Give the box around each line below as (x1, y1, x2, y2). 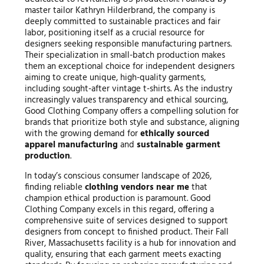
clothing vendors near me (84, 180, 189, 195)
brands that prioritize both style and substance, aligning (24, 115, 239, 130)
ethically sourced (140, 127, 209, 141)
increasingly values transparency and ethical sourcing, (24, 93, 228, 108)
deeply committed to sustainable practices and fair (24, 15, 220, 29)
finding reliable (24, 180, 85, 195)
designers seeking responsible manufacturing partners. (24, 37, 232, 52)
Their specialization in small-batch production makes (24, 48, 225, 63)
